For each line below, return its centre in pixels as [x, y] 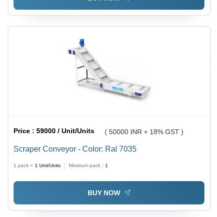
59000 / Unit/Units [66, 131]
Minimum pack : [86, 165]
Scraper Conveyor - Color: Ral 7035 [75, 149]
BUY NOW [104, 193]
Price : [25, 131]
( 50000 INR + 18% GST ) [144, 132]
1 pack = [23, 165]
